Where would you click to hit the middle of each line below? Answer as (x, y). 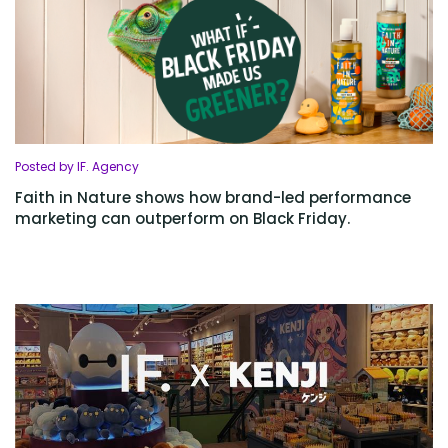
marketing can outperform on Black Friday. (182, 219)
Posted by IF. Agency (77, 167)
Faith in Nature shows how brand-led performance (213, 198)
